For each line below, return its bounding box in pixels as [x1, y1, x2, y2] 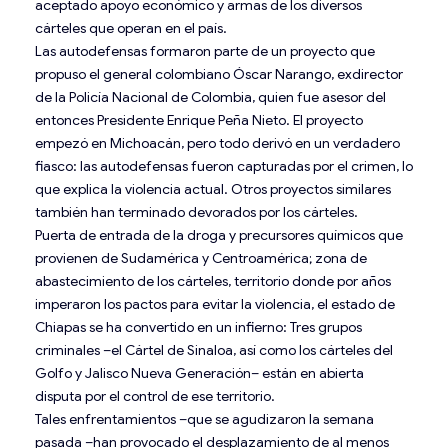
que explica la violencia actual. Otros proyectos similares [35, 179, 391, 198]
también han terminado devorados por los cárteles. [35, 202, 358, 221]
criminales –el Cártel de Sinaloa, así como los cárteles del [35, 340, 393, 359]
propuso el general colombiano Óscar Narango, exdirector [35, 64, 403, 83]
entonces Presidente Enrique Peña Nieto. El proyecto [35, 110, 363, 129]
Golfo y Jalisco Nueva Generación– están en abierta [35, 363, 364, 382]
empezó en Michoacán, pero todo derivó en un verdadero [35, 133, 400, 152]
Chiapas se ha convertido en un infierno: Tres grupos [35, 317, 362, 336]
